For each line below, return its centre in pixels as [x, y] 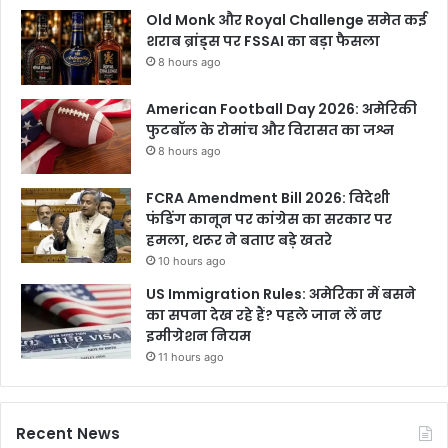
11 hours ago [191, 357]
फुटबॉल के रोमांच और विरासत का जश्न [270, 130]
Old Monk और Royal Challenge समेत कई [286, 20]
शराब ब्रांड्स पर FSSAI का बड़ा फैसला [263, 41]
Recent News [68, 434]
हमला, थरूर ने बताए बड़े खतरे [239, 240]
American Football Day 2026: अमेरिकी [281, 109]
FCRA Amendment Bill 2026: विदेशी [268, 198]
